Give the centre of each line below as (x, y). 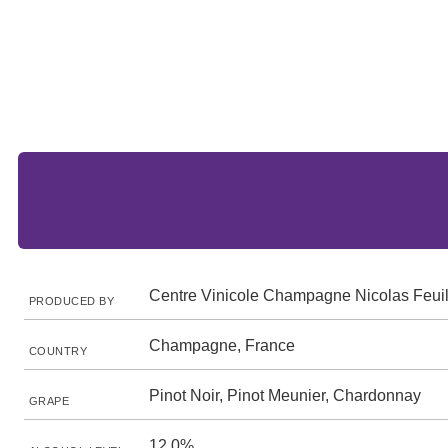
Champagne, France (222, 345)
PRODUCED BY (72, 301)
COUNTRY (58, 351)
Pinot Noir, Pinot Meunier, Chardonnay (285, 395)
